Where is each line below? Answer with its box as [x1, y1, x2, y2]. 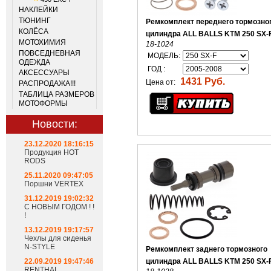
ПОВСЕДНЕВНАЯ [19, 49, 80, 57]
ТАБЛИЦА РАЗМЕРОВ [19, 90, 94, 99]
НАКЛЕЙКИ [19, 5, 58, 14]
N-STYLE [24, 243, 55, 251]
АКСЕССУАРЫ [19, 68, 70, 77]
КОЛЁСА [19, 27, 48, 36]
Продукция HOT [24, 148, 79, 157]
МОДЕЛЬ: [147, 51, 180, 60]
